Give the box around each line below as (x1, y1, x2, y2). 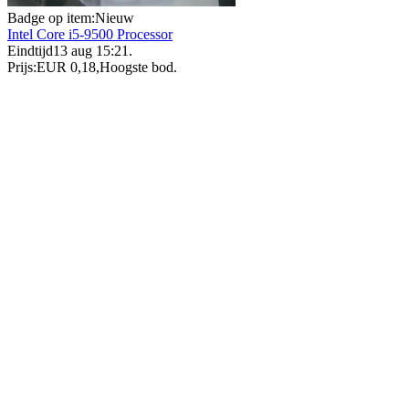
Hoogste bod (100, 59, 173, 76)
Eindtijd (7, 43, 53, 59)
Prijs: (7, 59, 37, 76)
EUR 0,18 (37, 59, 96, 76)
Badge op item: (7, 10, 95, 26)
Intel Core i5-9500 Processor (7, 26, 173, 43)
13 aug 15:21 (53, 43, 129, 59)
